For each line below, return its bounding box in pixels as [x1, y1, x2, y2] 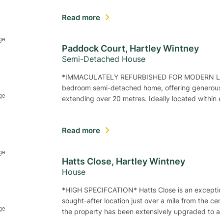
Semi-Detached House [62, 54, 145, 64]
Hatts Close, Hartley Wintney [62, 155, 185, 167]
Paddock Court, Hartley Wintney [62, 42, 199, 55]
